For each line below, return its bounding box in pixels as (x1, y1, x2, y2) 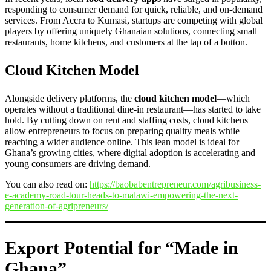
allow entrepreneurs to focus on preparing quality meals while (5, 126, 240, 137)
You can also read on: (5, 179, 90, 190)
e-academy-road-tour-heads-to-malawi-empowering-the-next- (5, 190, 238, 201)
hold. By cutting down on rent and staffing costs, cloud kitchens (5, 115, 248, 126)
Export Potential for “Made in (5, 238, 238, 258)
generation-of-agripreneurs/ (5, 201, 108, 212)
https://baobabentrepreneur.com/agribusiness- (90, 179, 261, 190)
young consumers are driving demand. (5, 158, 151, 169)
